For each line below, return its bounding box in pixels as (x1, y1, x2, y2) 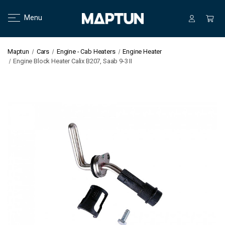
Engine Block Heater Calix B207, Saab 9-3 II (13, 57, 132, 65)
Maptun (8, 48, 29, 55)
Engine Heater (123, 48, 162, 55)
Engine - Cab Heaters (56, 48, 116, 55)
